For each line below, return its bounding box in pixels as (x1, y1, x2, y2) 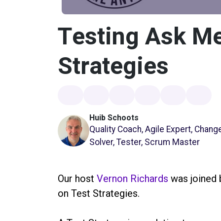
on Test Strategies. (58, 187, 140, 199)
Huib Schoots (89, 111, 139, 124)
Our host (58, 172, 97, 184)
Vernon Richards (97, 172, 168, 184)
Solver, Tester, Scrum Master (89, 137, 200, 147)
